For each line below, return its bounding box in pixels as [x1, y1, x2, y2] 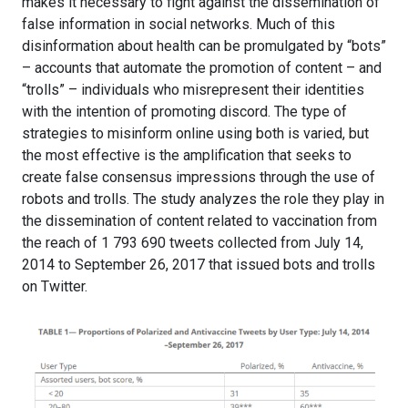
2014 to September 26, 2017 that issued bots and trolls [22, 256, 375, 274]
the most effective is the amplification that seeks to [22, 147, 352, 165]
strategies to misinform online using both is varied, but [22, 125, 369, 143]
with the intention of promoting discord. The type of [22, 103, 347, 121]
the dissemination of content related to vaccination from [22, 212, 377, 230]
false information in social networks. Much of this [22, 15, 335, 34]
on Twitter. [22, 278, 87, 296]
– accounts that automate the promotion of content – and [22, 59, 382, 77]
